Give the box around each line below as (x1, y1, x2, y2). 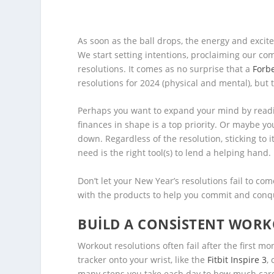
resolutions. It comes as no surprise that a (78, 62, 253, 75)
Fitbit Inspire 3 (207, 254, 267, 266)
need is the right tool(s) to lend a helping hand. (78, 147, 272, 159)
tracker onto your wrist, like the (78, 254, 208, 266)
